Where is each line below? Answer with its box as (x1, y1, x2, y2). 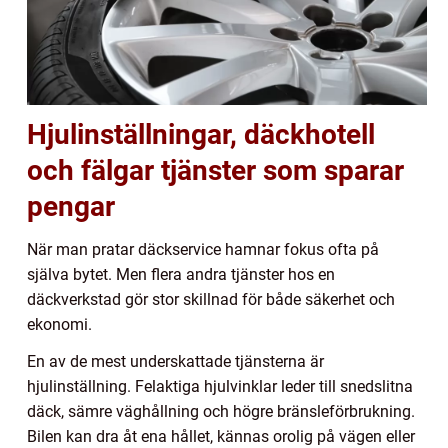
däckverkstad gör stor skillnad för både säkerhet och (27, 290, 395, 310)
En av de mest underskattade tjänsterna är (27, 352, 324, 372)
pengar (27, 190, 115, 224)
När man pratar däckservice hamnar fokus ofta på (27, 240, 379, 260)
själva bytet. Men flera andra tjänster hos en (27, 265, 335, 285)
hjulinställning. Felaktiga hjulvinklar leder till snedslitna (27, 377, 413, 397)
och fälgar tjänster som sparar (27, 154, 404, 188)
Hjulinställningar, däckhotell (27, 118, 375, 152)
